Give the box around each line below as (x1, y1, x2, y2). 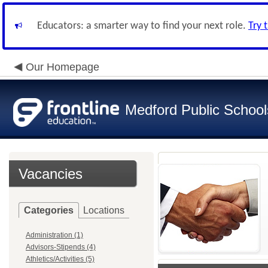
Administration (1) (26, 231, 83, 239)
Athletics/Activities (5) (26, 255, 95, 263)
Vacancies (19, 166, 83, 182)
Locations (83, 205, 124, 215)
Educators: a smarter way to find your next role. (37, 20, 248, 32)
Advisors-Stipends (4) (26, 243, 96, 251)
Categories (24, 205, 74, 215)
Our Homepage (26, 61, 99, 73)
